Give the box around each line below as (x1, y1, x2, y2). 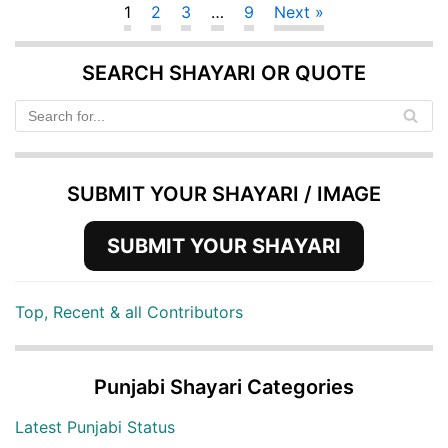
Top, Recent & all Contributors (15, 301, 243, 322)
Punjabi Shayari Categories (94, 374, 354, 399)
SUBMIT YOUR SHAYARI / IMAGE (67, 181, 381, 206)
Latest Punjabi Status (15, 416, 175, 437)
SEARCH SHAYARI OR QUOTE (82, 60, 366, 85)
